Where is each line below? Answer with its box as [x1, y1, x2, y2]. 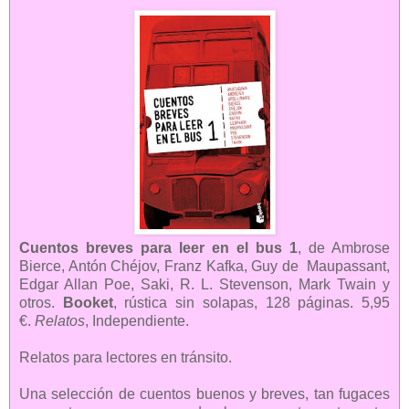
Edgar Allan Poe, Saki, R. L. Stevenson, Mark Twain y [19, 276, 390, 292]
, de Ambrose [298, 239, 390, 256]
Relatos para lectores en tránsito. [19, 349, 232, 365]
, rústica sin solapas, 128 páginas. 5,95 [112, 294, 391, 310]
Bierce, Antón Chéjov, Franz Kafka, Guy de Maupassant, [19, 257, 390, 274]
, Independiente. [85, 312, 189, 329]
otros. [19, 294, 63, 310]
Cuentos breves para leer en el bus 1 [19, 239, 298, 256]
